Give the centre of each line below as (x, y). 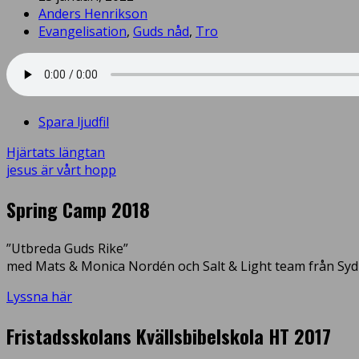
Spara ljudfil (74, 121)
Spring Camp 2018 (78, 209)
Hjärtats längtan (56, 152)
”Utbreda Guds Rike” (67, 248)
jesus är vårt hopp (61, 169)
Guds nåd (161, 31)
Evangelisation (83, 31)
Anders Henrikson (93, 13)
